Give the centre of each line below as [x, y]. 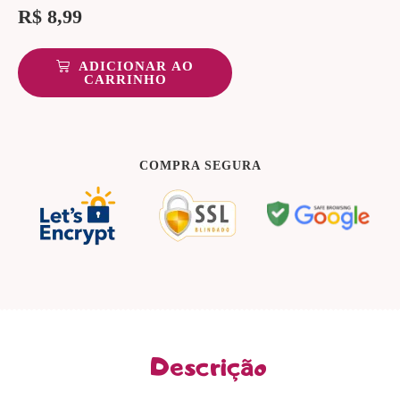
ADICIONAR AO [136, 67]
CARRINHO [125, 80]
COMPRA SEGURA [200, 166]
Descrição [208, 367]
